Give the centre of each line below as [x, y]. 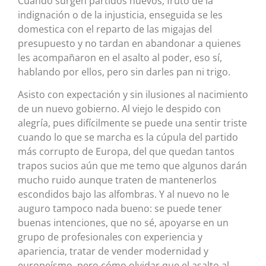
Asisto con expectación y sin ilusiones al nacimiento [133, 95]
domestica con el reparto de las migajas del [115, 29]
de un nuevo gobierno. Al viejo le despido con [119, 109]
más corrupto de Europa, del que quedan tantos [126, 152]
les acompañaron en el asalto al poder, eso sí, [120, 57]
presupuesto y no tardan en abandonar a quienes [129, 43]
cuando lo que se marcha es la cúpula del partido [128, 137]
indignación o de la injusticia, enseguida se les [120, 15]
